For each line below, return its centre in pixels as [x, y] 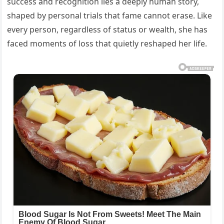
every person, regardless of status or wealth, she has [107, 29]
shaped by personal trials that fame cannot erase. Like [110, 15]
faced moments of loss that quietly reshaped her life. [107, 43]
